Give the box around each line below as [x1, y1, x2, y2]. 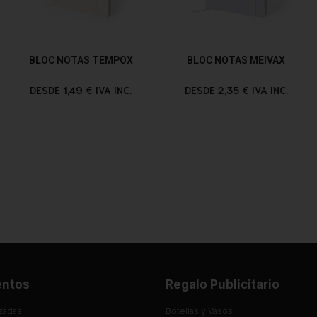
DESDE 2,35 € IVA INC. [184, 83, 288, 96]
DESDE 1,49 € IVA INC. [30, 83, 132, 96]
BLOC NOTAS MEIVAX [187, 54, 286, 66]
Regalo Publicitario [166, 277, 279, 292]
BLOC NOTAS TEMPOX [28, 54, 133, 66]
